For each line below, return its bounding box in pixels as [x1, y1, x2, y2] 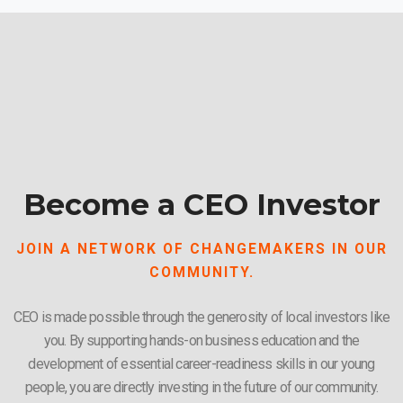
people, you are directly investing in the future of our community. [24, 378, 379, 396]
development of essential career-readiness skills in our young [28, 354, 375, 372]
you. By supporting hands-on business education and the [43, 331, 360, 349]
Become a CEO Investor [22, 186, 381, 222]
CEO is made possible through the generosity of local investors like [13, 308, 390, 326]
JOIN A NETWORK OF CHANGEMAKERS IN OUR [15, 240, 388, 257]
